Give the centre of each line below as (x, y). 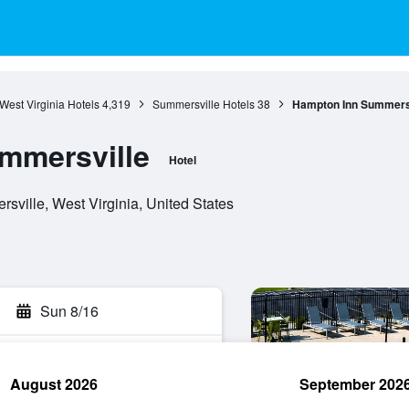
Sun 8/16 (69, 311)
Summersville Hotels (203, 104)
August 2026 (54, 384)
